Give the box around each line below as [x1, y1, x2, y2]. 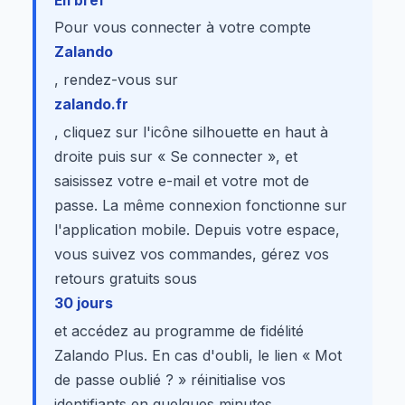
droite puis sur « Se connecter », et [54, 146, 297, 165]
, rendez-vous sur [54, 70, 178, 89]
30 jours [54, 293, 113, 312]
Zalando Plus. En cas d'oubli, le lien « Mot [54, 345, 342, 364]
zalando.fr [54, 94, 128, 113]
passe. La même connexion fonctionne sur [54, 195, 347, 214]
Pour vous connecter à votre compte [54, 17, 311, 36]
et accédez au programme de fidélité [54, 321, 304, 340]
